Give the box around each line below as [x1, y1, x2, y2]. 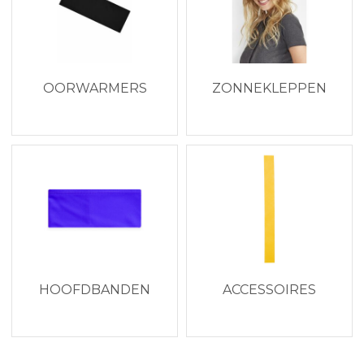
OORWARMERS [42, 80, 147, 96]
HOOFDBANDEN [39, 281, 151, 297]
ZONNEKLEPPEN [211, 80, 327, 96]
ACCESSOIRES [222, 281, 316, 297]
